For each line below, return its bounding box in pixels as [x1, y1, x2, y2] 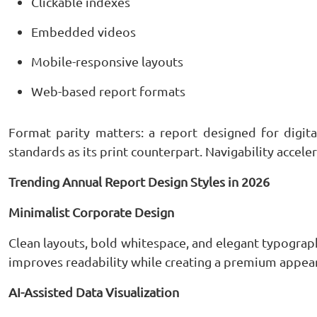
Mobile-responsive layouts [31, 54, 183, 69]
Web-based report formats [31, 83, 185, 98]
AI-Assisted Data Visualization [8, 284, 179, 299]
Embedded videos [31, 24, 136, 39]
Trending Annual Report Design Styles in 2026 [8, 174, 270, 189]
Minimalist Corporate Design [8, 204, 174, 219]
